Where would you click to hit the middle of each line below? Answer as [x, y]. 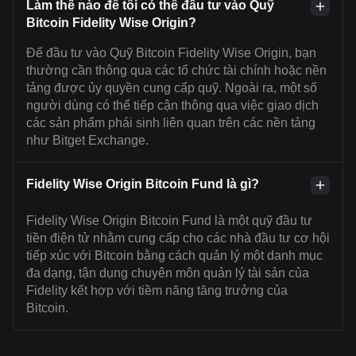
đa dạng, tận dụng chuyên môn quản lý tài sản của [168, 273]
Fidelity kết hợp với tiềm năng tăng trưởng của [157, 290]
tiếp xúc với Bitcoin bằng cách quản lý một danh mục [174, 255]
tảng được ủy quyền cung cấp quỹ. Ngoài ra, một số [172, 88]
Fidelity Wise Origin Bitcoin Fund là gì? [143, 184]
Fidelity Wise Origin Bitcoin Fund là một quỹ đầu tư [169, 221]
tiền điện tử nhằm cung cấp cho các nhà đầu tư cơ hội [178, 238]
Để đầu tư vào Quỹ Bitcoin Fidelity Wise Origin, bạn [171, 53]
